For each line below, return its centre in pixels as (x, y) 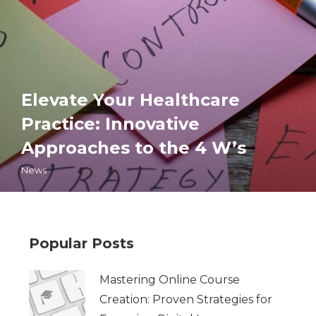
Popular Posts (81, 243)
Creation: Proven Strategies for (186, 299)
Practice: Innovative (110, 123)
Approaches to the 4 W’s (134, 147)
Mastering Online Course (169, 279)
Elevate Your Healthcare (130, 99)
